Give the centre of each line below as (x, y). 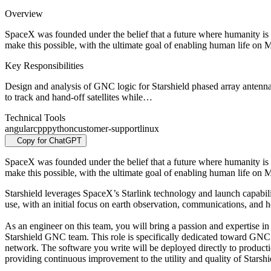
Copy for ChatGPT (49, 141)
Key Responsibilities (44, 66)
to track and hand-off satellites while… (79, 97)
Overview (24, 14)
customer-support (107, 129)
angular (19, 129)
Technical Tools (35, 118)
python (60, 129)
